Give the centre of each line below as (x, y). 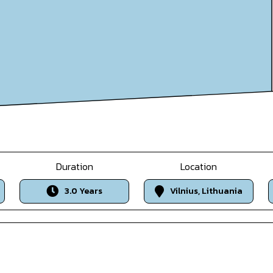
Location (198, 166)
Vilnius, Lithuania (206, 191)
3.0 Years (84, 191)
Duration (74, 166)
